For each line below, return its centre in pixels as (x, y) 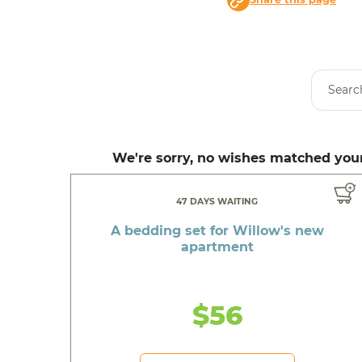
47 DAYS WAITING (217, 201)
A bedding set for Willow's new (217, 230)
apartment (217, 246)
